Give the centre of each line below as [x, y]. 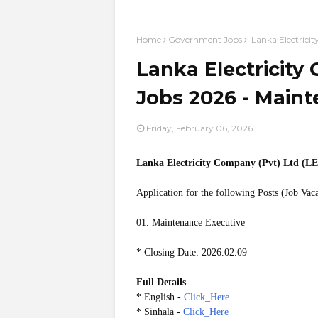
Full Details [161, 282]
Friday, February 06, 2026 [199, 128]
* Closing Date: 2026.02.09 [192, 252]
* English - [160, 297]
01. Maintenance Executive [191, 223]
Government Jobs [205, 39]
